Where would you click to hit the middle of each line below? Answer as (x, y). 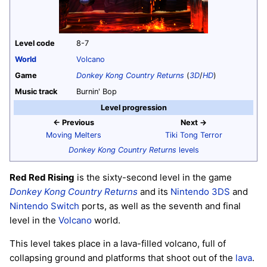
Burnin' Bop (97, 91)
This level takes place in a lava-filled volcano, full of (118, 244)
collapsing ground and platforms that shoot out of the (122, 258)
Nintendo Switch (44, 206)
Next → (193, 122)
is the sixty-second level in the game (153, 178)
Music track (36, 91)
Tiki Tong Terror (193, 135)
